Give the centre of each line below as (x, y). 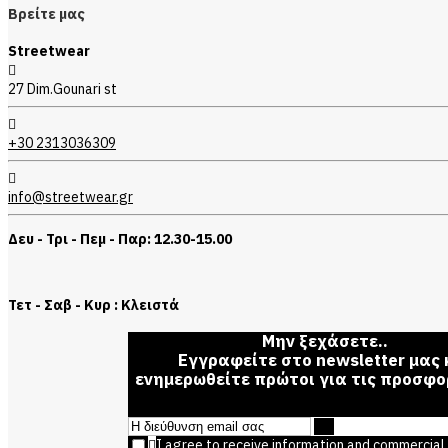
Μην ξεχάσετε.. (324, 341)
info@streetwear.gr (70, 197)
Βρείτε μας (46, 14)
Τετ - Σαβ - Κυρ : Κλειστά (93, 305)
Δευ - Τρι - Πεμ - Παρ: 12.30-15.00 (120, 239)
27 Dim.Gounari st (62, 89)
